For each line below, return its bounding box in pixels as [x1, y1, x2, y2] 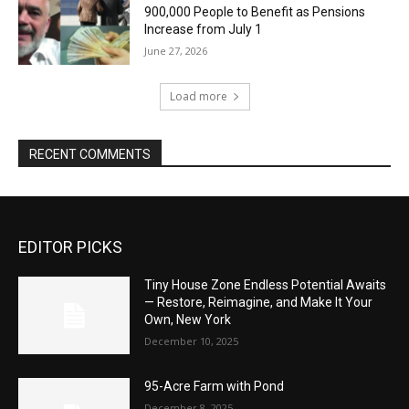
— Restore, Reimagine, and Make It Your [144, 294, 373, 309]
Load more [169, 88, 227, 104]
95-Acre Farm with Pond [144, 379, 285, 394]
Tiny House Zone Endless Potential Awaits [144, 277, 387, 292]
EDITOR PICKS [18, 236, 122, 257]
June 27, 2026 [144, 44, 208, 58]
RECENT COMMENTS [29, 146, 151, 162]
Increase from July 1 [144, 22, 263, 37]
